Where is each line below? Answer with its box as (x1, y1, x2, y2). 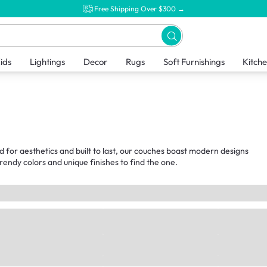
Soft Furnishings (163, 56, 225, 68)
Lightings (29, 56, 65, 68)
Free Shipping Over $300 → (94, 4, 185, 13)
